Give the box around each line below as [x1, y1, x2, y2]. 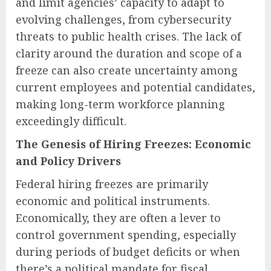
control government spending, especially [16, 227, 236, 242]
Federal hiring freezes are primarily [16, 176, 208, 191]
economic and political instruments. [16, 193, 210, 208]
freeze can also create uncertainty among [16, 62, 238, 77]
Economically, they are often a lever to [16, 210, 221, 225]
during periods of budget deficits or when [16, 244, 240, 259]
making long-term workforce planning [16, 96, 225, 111]
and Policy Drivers [16, 153, 121, 168]
